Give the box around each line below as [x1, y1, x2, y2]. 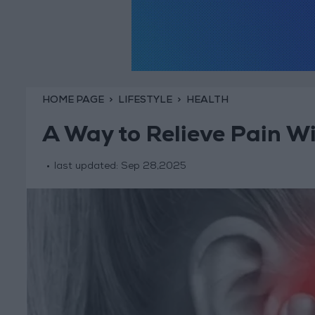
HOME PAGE [41, 95, 104, 105]
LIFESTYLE [117, 95, 172, 105]
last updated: [53, 162, 121, 172]
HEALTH [186, 95, 229, 105]
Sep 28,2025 [120, 162, 186, 172]
